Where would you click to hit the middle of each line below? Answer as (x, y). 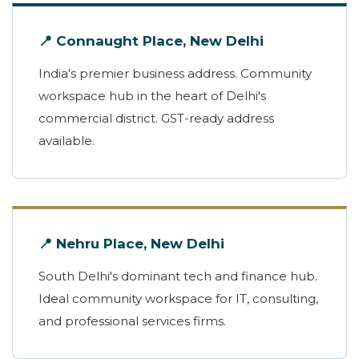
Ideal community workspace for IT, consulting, (178, 299)
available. (67, 141)
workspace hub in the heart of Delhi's (152, 96)
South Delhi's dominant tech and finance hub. (178, 276)
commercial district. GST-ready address (156, 119)
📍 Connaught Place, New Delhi (151, 41)
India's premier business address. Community (175, 74)
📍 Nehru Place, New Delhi (131, 244)
